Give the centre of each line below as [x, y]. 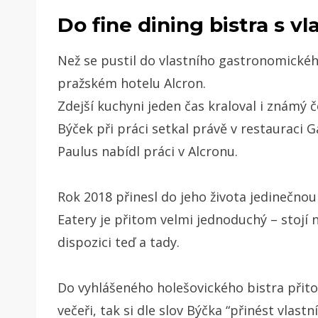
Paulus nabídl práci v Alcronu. [149, 151]
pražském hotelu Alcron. [132, 83]
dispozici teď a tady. [120, 242]
